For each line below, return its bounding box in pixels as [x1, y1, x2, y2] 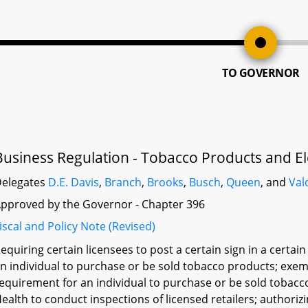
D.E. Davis [48, 175, 100, 190]
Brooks [147, 175, 184, 190]
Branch [104, 175, 142, 190]
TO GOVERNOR [222, 65, 300, 80]
